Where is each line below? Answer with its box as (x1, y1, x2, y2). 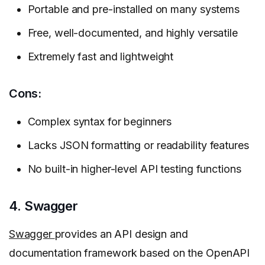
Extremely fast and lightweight (27, 50, 174, 63)
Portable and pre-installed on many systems (27, 3, 240, 16)
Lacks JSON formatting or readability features (27, 138, 249, 151)
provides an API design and (54, 227, 188, 240)
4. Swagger (9, 198, 78, 214)
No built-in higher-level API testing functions (27, 162, 241, 175)
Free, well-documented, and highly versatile (27, 27, 238, 40)
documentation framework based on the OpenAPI (9, 246, 250, 259)
